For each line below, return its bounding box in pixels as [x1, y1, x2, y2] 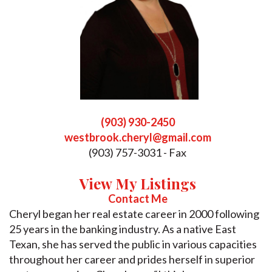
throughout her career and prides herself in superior [9, 252, 255, 266]
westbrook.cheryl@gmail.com [64, 130, 211, 144]
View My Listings [79, 173, 196, 193]
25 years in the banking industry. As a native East [9, 222, 236, 236]
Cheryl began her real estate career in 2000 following [9, 206, 259, 220]
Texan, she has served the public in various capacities [9, 237, 257, 251]
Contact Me [107, 191, 168, 205]
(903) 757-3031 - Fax [89, 145, 186, 159]
